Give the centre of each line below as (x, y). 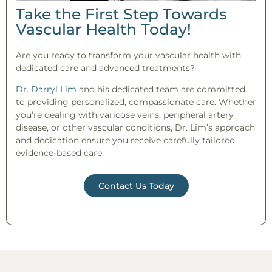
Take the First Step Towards (121, 14)
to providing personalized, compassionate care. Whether (136, 102)
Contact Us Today (136, 186)
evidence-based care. (60, 153)
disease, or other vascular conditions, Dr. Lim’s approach (135, 127)
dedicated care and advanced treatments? (105, 68)
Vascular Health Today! (104, 29)
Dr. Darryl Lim (46, 89)
